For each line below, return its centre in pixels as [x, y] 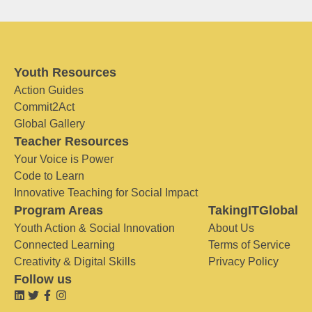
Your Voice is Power [64, 159]
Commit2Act [44, 107]
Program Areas [58, 210]
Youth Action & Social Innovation [94, 228]
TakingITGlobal [253, 210]
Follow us [43, 279]
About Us [231, 228]
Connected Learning [64, 245]
